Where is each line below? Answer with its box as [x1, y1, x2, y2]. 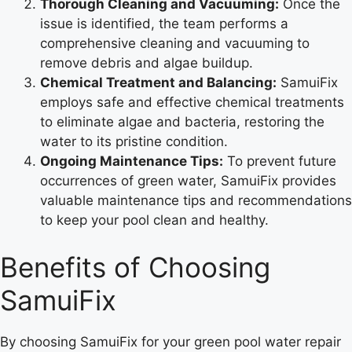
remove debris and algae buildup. [40, 55, 253, 71]
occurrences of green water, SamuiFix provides [40, 173, 336, 189]
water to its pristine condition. [40, 134, 228, 150]
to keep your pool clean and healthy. [40, 212, 269, 229]
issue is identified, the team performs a [40, 16, 288, 32]
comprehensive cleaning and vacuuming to [40, 35, 310, 52]
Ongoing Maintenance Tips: [40, 153, 223, 170]
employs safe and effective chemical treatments [40, 94, 344, 111]
